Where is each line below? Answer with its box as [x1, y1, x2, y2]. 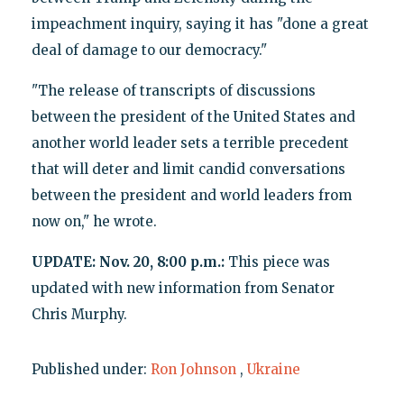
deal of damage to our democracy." [31, 41, 267, 59]
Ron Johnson [150, 360, 236, 378]
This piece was [224, 252, 330, 271]
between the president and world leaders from [31, 186, 352, 204]
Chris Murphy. [31, 305, 127, 323]
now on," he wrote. [31, 212, 157, 230]
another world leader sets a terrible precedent [31, 133, 349, 151]
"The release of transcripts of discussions [31, 81, 316, 99]
